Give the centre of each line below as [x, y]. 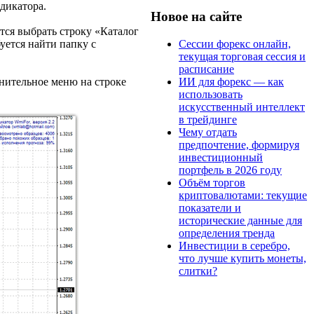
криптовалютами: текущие [243, 195]
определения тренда [227, 233]
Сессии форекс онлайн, [235, 43]
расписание [206, 69]
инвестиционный [221, 157]
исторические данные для [240, 220]
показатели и [210, 207]
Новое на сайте [196, 16]
